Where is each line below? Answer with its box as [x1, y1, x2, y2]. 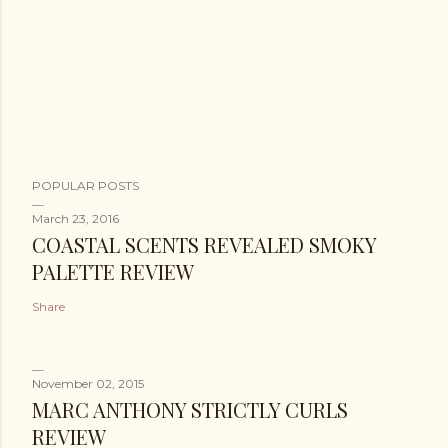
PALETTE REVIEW [32, 257, 194, 285]
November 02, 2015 [32, 375, 144, 391]
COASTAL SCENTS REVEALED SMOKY [32, 230, 376, 258]
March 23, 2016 [32, 210, 119, 226]
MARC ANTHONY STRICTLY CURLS [32, 395, 348, 423]
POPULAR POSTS [32, 177, 139, 193]
